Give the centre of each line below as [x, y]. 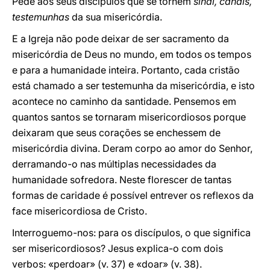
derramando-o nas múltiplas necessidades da [114, 164]
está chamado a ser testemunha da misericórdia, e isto [133, 86]
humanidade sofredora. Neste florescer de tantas [122, 180]
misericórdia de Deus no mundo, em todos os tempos [132, 54]
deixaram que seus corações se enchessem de [116, 133]
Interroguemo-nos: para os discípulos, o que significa [131, 233]
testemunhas [41, 17]
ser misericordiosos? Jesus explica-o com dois [118, 248]
